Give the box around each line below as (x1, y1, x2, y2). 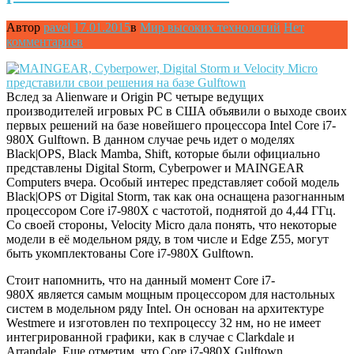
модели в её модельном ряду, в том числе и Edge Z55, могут (6, 232, 329, 246)
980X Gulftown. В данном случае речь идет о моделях (6, 132, 295, 146)
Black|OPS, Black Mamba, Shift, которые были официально (6, 146, 320, 160)
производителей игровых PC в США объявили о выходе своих (6, 104, 347, 118)
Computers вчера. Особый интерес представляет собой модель (6, 175, 339, 189)
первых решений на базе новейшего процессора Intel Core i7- (6, 118, 336, 132)
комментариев (6, 34, 83, 48)
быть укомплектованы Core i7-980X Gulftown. (6, 246, 254, 260)
